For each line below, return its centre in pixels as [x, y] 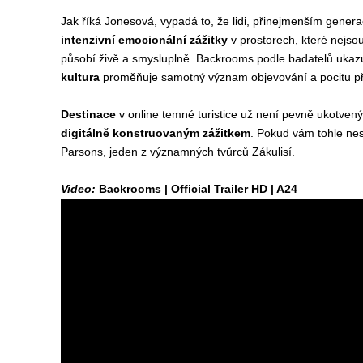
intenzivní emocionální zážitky [145, 40]
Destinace [90, 114]
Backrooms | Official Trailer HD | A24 [198, 189]
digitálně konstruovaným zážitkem [155, 133]
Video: [79, 189]
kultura [80, 77]
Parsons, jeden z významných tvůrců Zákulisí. [177, 152]
